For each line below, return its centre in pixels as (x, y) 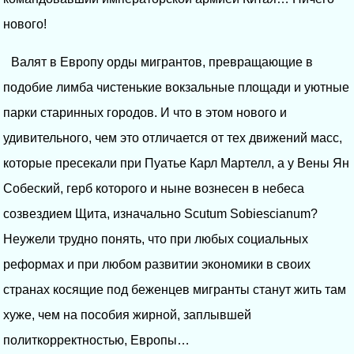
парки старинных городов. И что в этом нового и (145, 112)
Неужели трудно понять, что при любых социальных (156, 239)
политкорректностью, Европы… (96, 340)
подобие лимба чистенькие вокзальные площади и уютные (176, 87)
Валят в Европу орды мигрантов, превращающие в (162, 62)
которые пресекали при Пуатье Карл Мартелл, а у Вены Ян (176, 163)
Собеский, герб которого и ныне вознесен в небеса (154, 188)
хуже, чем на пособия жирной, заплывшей (127, 314)
